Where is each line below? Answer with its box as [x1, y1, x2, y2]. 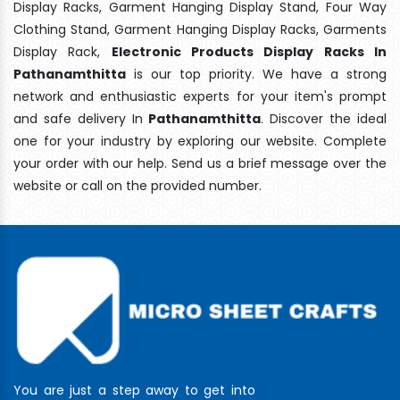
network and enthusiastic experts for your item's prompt [13, 87, 387, 105]
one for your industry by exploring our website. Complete [13, 131, 387, 150]
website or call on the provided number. [13, 176, 262, 195]
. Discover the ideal [261, 109, 387, 128]
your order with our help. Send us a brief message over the [13, 154, 387, 172]
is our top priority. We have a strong [126, 64, 387, 83]
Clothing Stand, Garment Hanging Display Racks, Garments [13, 20, 387, 38]
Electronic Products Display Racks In [111, 42, 387, 61]
